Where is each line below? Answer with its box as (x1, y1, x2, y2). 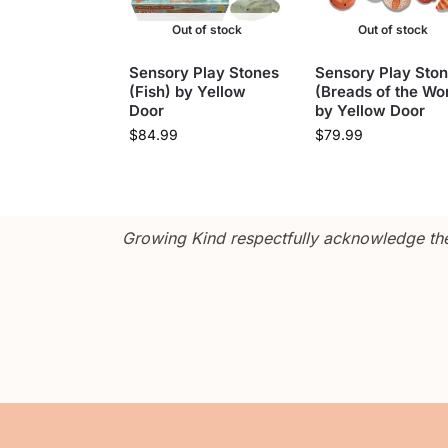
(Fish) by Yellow (128, 81, 246, 101)
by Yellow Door (314, 100, 425, 120)
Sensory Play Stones (128, 62, 279, 82)
